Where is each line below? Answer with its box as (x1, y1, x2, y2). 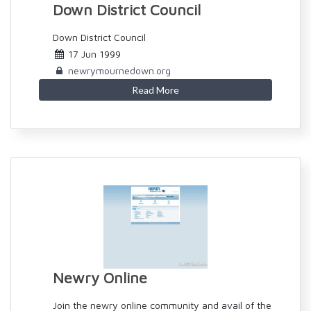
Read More (132, 84, 179, 96)
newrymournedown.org (68, 65, 171, 76)
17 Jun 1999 (65, 48, 121, 60)
